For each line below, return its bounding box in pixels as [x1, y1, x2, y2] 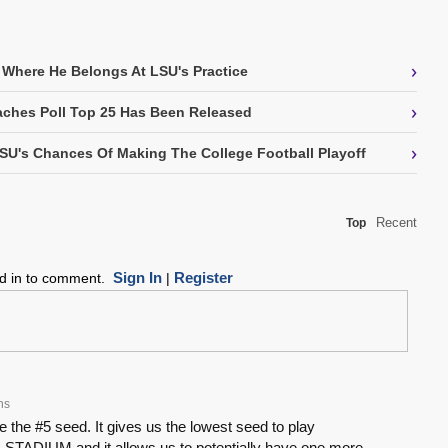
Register [173, 269, 233, 287]
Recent [376, 215, 417, 231]
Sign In [112, 269, 162, 287]
